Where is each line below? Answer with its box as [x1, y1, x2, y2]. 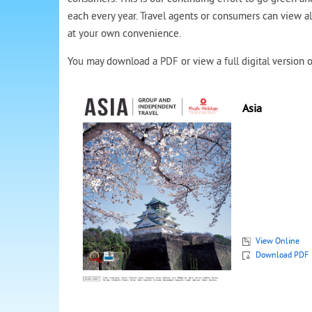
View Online [255, 236, 299, 247]
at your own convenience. [68, 28, 181, 41]
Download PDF [255, 250, 309, 261]
